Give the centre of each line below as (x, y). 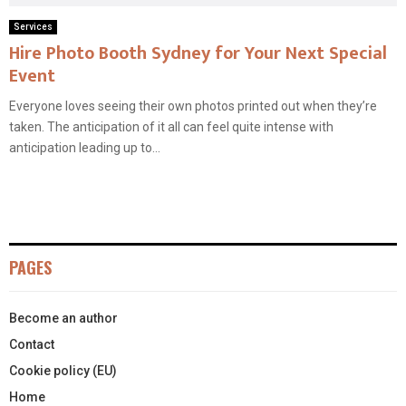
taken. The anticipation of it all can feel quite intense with (171, 127)
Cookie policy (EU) (63, 371)
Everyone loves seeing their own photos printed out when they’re (193, 106)
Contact (32, 345)
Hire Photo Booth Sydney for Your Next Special (198, 54)
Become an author (63, 319)
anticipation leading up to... (85, 148)
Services (33, 27)
